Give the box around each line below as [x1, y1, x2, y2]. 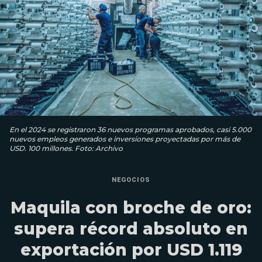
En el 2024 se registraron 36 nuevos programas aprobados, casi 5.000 [9, 125, 251, 134]
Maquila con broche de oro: [11, 197, 251, 218]
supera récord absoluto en [14, 218, 248, 239]
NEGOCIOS [112, 175, 150, 184]
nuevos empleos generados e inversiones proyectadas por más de [9, 134, 240, 143]
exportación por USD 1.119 [20, 239, 242, 260]
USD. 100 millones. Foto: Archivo [9, 143, 123, 153]
